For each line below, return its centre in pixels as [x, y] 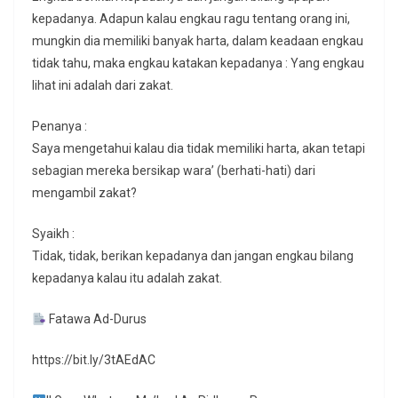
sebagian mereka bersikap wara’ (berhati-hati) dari [174, 171]
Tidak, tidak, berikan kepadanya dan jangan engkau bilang [193, 256]
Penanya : [60, 127]
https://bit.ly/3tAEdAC [94, 360]
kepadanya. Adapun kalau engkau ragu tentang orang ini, [191, 19]
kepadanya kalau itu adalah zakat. [127, 279]
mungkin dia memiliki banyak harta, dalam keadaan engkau [198, 41]
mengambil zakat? [84, 193]
